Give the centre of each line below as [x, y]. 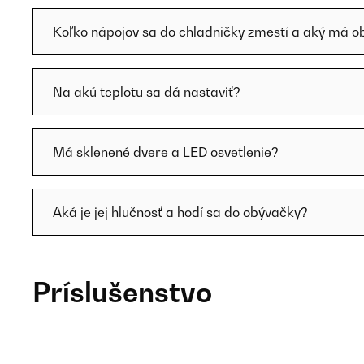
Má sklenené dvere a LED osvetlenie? [166, 152]
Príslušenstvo [122, 292]
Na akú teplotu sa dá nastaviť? [147, 92]
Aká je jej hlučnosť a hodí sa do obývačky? [180, 212]
